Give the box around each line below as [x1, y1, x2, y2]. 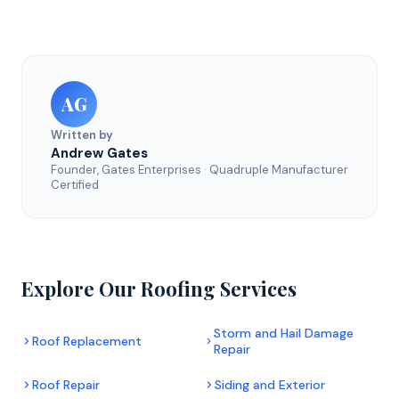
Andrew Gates [51, 143, 148, 162]
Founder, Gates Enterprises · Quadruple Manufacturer [51, 161, 348, 177]
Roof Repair [32, 376, 100, 393]
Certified [51, 176, 99, 192]
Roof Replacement [32, 332, 142, 349]
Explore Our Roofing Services [21, 274, 297, 302]
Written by [51, 126, 113, 142]
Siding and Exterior [215, 376, 325, 393]
